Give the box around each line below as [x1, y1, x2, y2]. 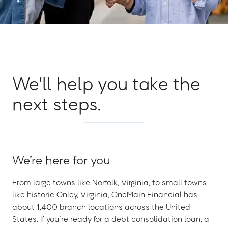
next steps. [12, 92, 101, 115]
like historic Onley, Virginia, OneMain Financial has [12, 189, 197, 199]
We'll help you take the [12, 72, 201, 94]
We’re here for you [12, 152, 110, 167]
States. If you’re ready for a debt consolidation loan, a [12, 214, 209, 224]
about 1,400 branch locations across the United [12, 202, 190, 212]
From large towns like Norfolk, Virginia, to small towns [12, 177, 207, 187]
